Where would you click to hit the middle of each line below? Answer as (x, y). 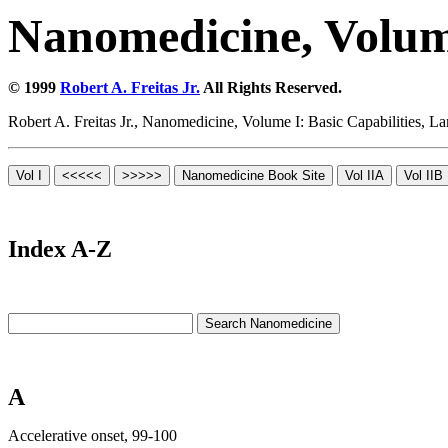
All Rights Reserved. (271, 87)
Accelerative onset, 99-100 (92, 435)
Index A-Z (60, 249)
